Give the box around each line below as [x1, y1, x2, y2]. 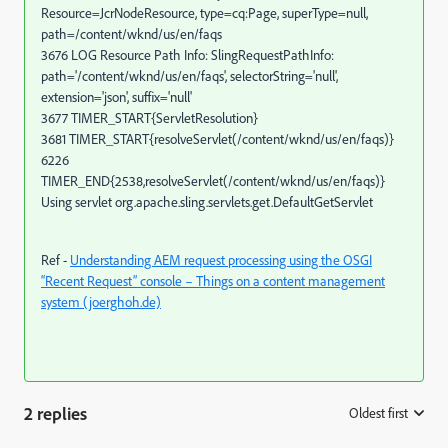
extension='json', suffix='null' [41, 88, 192, 105]
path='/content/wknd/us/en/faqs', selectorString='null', [41, 67, 338, 84]
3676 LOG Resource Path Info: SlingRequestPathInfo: [41, 46, 334, 63]
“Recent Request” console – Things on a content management [41, 272, 385, 289]
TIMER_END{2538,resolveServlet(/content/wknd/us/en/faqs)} [41, 172, 385, 189]
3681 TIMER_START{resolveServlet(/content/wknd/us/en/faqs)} [41, 130, 394, 147]
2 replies [24, 402, 87, 424]
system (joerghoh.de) [41, 293, 161, 310]
